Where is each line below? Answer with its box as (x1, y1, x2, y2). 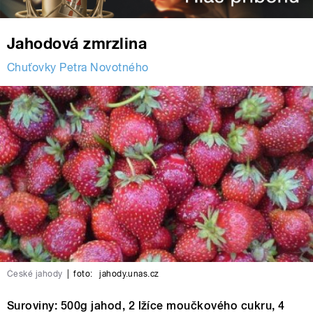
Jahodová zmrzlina (7, 34, 147, 53)
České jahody (7, 269, 63, 279)
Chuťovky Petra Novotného (7, 61, 149, 75)
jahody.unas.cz (96, 269, 159, 279)
